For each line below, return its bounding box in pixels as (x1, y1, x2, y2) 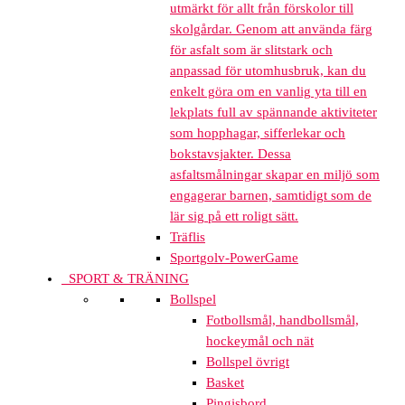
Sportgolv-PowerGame (170, 250, 298, 266)
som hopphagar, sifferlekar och (170, 126, 345, 141)
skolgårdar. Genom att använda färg (170, 22, 372, 37)
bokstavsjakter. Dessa (170, 146, 291, 162)
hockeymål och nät (206, 334, 314, 349)
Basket (206, 375, 244, 391)
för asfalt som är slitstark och (170, 42, 333, 58)
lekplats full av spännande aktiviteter (170, 105, 377, 120)
